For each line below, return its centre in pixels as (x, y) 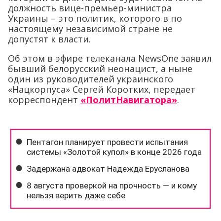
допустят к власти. (49, 39)
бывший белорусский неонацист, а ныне (100, 68)
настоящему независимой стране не (90, 28)
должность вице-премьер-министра (90, 8)
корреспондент (44, 99)
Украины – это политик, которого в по (95, 18)
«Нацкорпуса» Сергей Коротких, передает (102, 89)
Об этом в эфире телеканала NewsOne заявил (110, 58)
